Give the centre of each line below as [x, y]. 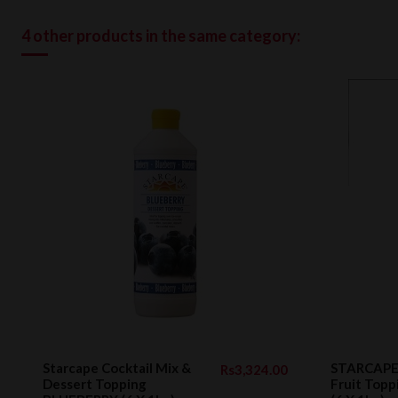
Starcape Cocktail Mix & [117, 368]
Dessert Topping [95, 384]
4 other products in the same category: [161, 36]
